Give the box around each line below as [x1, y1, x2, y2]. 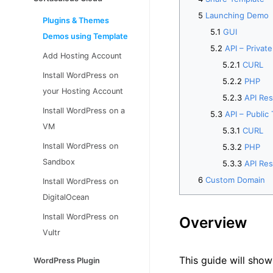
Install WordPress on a [43, 106, 125, 115]
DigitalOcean [43, 193, 89, 202]
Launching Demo [205, 10, 269, 20]
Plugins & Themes [43, 16, 109, 25]
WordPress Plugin [34, 256, 100, 265]
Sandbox [43, 157, 75, 166]
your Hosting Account [43, 87, 123, 96]
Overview [179, 213, 247, 232]
